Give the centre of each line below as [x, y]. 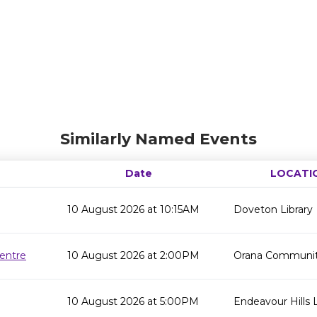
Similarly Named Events [158, 139]
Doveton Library [273, 209]
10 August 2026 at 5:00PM [133, 301]
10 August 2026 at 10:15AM [133, 209]
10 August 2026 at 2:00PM [133, 255]
